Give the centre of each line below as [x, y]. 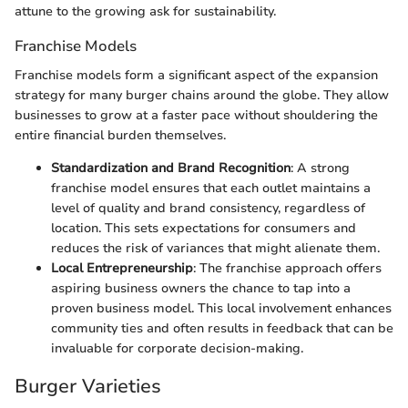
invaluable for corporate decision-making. [177, 348]
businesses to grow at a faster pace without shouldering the [196, 115]
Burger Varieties [88, 386]
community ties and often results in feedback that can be [222, 328]
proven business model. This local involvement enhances [221, 308]
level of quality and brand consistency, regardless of [208, 208]
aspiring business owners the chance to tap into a [201, 288]
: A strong [320, 168]
